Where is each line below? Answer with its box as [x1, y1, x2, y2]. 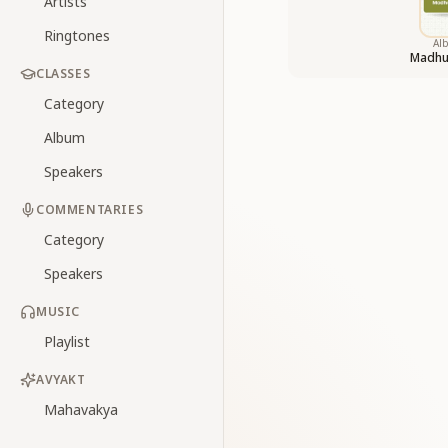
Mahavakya [44, 400, 118, 419]
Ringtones [44, 26, 110, 45]
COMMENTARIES [36, 201, 144, 218]
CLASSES [36, 65, 91, 82]
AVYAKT [36, 371, 86, 388]
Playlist [44, 332, 90, 351]
